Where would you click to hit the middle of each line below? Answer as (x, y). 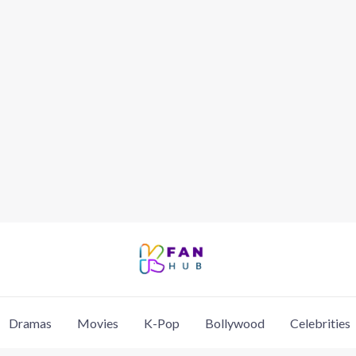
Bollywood (234, 323)
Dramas (30, 323)
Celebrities (320, 323)
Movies (97, 323)
